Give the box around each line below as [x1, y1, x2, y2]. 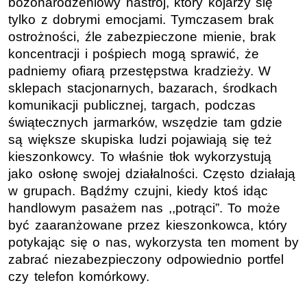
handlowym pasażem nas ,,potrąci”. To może [8, 200, 280, 215]
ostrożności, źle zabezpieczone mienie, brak [8, 29, 277, 44]
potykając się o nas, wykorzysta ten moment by [8, 234, 299, 249]
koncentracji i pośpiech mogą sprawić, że [8, 46, 259, 61]
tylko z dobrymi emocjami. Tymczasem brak [8, 12, 274, 27]
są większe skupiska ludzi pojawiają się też [8, 132, 273, 147]
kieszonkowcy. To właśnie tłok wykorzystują [8, 149, 272, 164]
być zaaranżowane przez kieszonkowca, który [8, 217, 288, 232]
